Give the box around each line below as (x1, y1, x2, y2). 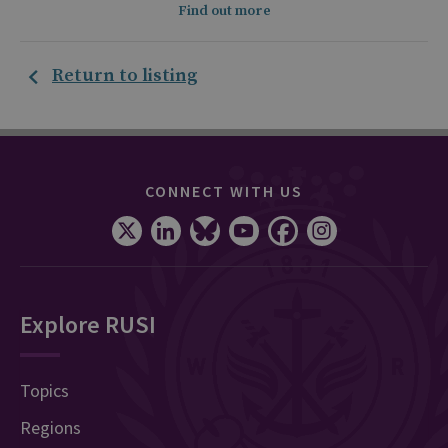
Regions (20, 416, 81, 440)
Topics (20, 379, 69, 403)
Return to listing (52, 64, 198, 88)
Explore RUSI (20, 309, 156, 341)
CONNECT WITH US (145, 181, 303, 202)
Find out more (177, 2, 271, 21)
